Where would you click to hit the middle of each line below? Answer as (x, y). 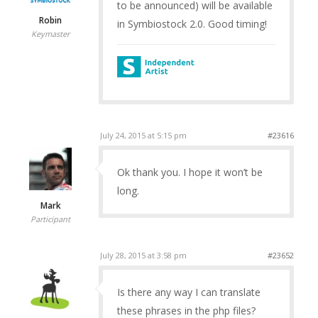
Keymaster (51, 33)
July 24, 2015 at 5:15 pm (143, 136)
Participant (51, 219)
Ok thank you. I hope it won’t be (190, 172)
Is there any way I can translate (188, 292)
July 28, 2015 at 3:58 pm (143, 256)
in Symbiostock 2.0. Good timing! (192, 23)
